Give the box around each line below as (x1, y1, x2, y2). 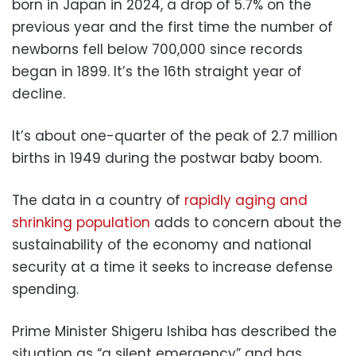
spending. (12, 279, 79, 299)
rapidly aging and (184, 190, 308, 210)
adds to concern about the (150, 212, 342, 232)
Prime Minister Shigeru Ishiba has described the (12, 321, 337, 341)
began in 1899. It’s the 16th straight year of (12, 61, 302, 81)
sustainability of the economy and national (12, 234, 311, 254)
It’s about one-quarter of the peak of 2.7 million (12, 126, 338, 145)
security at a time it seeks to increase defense (12, 257, 333, 277)
